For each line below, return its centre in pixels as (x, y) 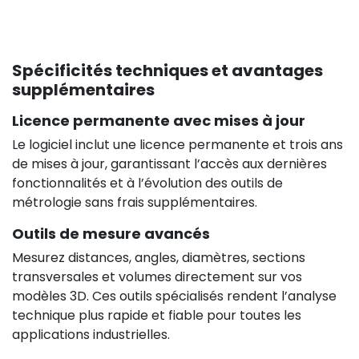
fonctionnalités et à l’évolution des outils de (147, 183)
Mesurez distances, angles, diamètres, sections (159, 257)
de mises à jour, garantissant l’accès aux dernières (169, 163)
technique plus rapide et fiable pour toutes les (157, 315)
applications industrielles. (91, 334)
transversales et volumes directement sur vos (157, 276)
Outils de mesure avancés (111, 233)
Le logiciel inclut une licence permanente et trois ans (177, 144)
